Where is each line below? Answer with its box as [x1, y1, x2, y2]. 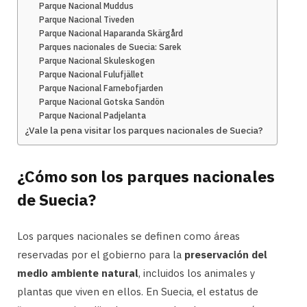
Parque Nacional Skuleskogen [39, 56, 156, 66]
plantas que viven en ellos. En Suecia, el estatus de [17, 284, 258, 298]
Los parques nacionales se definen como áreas [17, 229, 240, 243]
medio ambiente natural [17, 266, 138, 280]
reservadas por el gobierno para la [17, 247, 184, 261]
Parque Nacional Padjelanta [39, 110, 147, 121]
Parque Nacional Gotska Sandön [39, 97, 165, 107]
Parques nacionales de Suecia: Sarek [39, 42, 182, 52]
